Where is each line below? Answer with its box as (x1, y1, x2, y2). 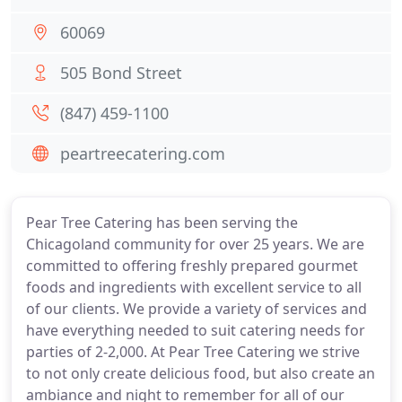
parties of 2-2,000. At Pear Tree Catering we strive (26, 342, 360, 362)
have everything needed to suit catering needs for (26, 320, 365, 340)
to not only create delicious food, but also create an (26, 363, 375, 383)
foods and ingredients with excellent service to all (26, 277, 362, 297)
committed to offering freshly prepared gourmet (26, 256, 358, 275)
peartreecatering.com (60, 143, 225, 164)
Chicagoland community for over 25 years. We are (26, 234, 364, 254)
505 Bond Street (60, 62, 182, 83)
